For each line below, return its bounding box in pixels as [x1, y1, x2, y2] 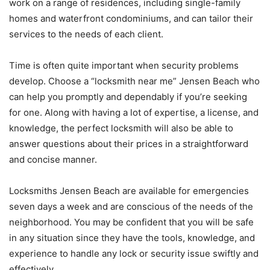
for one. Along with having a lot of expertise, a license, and [9, 106, 259, 118]
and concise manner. [9, 153, 97, 165]
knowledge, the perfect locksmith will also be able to [9, 122, 233, 134]
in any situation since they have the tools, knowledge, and [9, 231, 255, 243]
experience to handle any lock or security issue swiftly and [9, 247, 259, 259]
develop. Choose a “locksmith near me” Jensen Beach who [9, 75, 260, 87]
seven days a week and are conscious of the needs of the [9, 200, 253, 212]
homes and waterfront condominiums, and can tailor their [9, 12, 253, 24]
